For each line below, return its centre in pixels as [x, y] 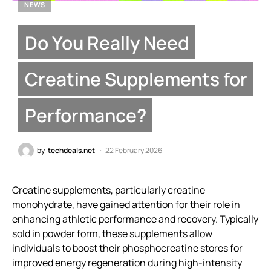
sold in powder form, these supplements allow [112, 234]
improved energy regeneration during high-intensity [127, 263]
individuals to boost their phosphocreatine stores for [127, 248]
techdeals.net [71, 151]
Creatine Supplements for [136, 79]
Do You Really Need [106, 42]
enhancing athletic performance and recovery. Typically [135, 219]
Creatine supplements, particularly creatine [109, 190]
